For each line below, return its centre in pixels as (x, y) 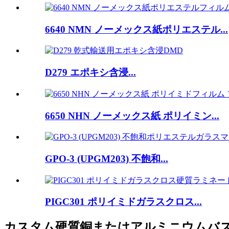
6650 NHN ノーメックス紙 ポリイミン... (132, 116)
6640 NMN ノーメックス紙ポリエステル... (136, 29)
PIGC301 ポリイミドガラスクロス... (123, 202)
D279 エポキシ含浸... (90, 73)
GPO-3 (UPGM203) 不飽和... (107, 159)
